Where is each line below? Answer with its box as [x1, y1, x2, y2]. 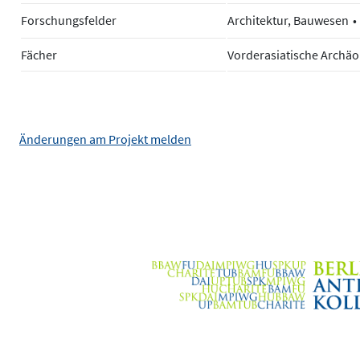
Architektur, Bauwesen [227, 11, 349, 28]
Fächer [21, 46, 57, 63]
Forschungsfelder [21, 11, 117, 28]
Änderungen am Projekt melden [19, 130, 191, 147]
